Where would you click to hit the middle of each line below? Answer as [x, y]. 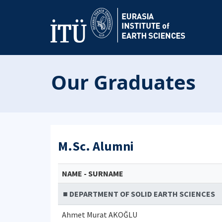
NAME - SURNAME [93, 173]
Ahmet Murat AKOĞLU [100, 215]
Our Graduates [123, 82]
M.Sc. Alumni [96, 146]
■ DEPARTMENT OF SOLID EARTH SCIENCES [139, 194]
